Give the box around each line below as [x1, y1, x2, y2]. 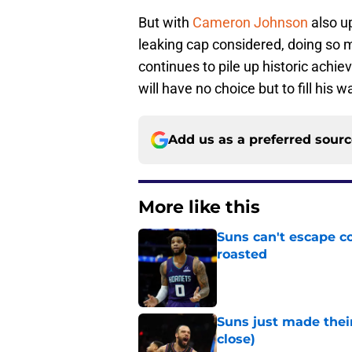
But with [138, 14, 192, 31]
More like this [138, 196, 260, 218]
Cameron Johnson [192, 14, 308, 31]
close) [217, 332, 255, 347]
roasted [217, 247, 267, 262]
